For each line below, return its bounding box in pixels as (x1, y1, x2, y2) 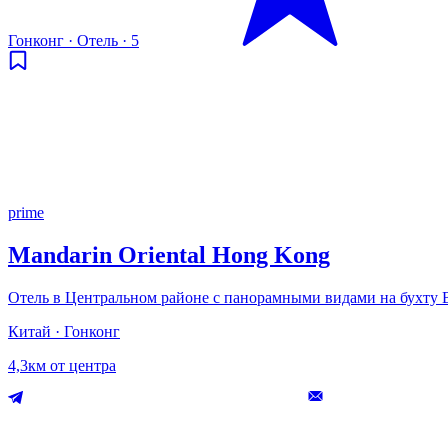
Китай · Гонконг (8, 322, 120, 340)
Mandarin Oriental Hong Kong (8, 242, 330, 269)
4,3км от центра (8, 356, 116, 374)
